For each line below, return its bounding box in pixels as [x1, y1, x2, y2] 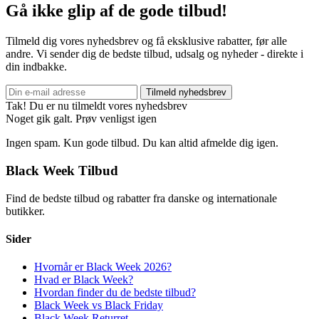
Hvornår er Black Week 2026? [34, 261, 172, 273]
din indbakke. [6, 61, 67, 73]
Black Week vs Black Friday [34, 299, 163, 312]
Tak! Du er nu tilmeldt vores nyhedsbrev [6, 100, 187, 113]
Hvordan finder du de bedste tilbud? [34, 286, 196, 299]
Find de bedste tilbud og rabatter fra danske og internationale [6, 192, 277, 204]
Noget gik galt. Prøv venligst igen [6, 113, 157, 125]
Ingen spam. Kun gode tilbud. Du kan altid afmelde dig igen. [6, 137, 278, 150]
